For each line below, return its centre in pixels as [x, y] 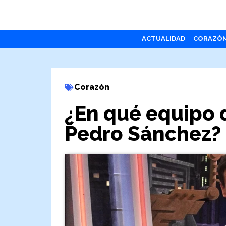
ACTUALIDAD [163, 39]
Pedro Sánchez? [143, 133]
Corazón [92, 87]
